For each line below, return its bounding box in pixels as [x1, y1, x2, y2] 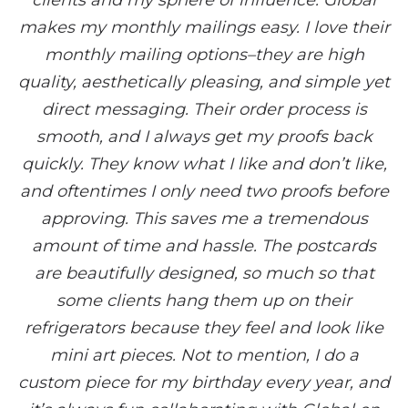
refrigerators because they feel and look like [25, 318, 383, 338]
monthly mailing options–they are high [44, 45, 364, 65]
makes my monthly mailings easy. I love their [18, 17, 390, 37]
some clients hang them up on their [56, 291, 352, 311]
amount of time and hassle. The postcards [32, 236, 376, 256]
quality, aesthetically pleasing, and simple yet [18, 72, 390, 92]
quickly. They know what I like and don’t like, [21, 154, 387, 174]
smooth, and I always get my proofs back [36, 127, 372, 147]
